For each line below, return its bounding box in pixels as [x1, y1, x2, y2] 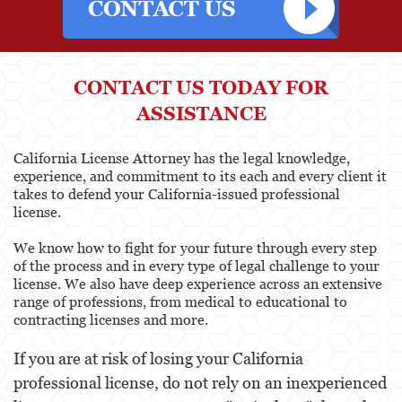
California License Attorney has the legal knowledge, [13, 150, 350, 167]
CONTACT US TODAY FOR [74, 76, 328, 100]
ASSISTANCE [135, 102, 267, 126]
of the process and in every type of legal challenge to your [13, 258, 380, 275]
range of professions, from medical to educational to [13, 293, 347, 310]
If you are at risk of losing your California [13, 349, 303, 369]
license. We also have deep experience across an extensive [13, 275, 382, 293]
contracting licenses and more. [13, 311, 208, 328]
